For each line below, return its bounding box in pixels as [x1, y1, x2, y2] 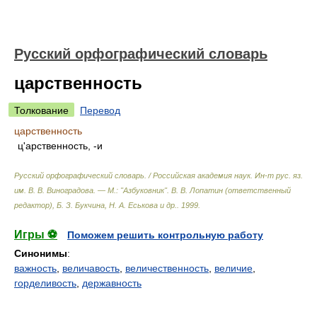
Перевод [80, 105, 120, 116]
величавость [62, 263, 120, 274]
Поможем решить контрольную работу [67, 229, 263, 241]
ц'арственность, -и [18, 140, 103, 151]
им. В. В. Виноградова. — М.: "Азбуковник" [14, 186, 167, 195]
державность [82, 277, 142, 289]
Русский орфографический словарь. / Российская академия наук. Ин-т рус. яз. [14, 171, 303, 180]
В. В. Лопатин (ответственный [171, 186, 291, 195]
